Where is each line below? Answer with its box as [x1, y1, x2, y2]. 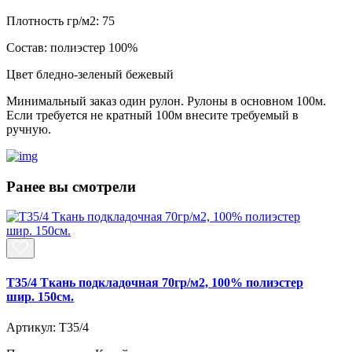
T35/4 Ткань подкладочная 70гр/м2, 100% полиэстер [6, 275, 303, 289]
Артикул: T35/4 [6, 320, 89, 334]
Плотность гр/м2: [6, 13, 99, 27]
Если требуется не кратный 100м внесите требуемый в [6, 108, 299, 122]
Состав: [6, 40, 47, 54]
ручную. [6, 122, 51, 136]
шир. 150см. [6, 289, 74, 303]
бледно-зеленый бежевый [36, 67, 174, 81]
